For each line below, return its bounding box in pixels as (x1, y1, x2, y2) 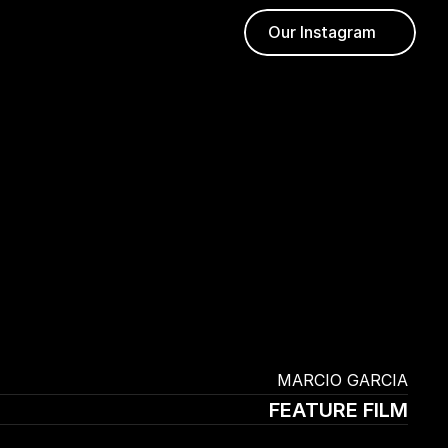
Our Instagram (268, 21, 376, 42)
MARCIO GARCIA (272, 370, 408, 390)
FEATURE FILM (269, 398, 408, 422)
